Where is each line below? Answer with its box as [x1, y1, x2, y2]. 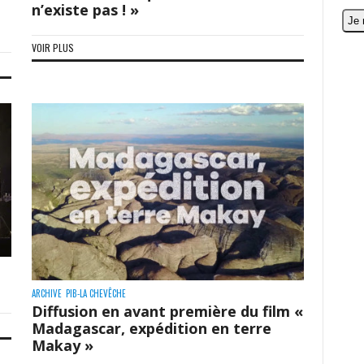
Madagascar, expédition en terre [31, 318, 271, 338]
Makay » [31, 335, 93, 355]
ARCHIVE [31, 286, 62, 300]
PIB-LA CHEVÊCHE [65, 286, 126, 300]
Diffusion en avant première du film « [31, 301, 303, 321]
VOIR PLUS [31, 41, 74, 55]
